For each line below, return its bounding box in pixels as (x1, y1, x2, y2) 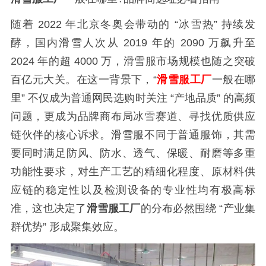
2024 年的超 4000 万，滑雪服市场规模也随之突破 (10, 55, 256, 67)
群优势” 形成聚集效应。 (10, 220, 124, 233)
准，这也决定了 (10, 202, 87, 214)
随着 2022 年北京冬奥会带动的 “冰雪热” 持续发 (10, 18, 256, 30)
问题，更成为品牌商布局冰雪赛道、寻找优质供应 (10, 110, 256, 122)
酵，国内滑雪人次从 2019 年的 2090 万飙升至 (10, 36, 256, 49)
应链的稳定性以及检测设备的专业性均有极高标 (10, 183, 256, 196)
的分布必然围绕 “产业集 (140, 202, 256, 214)
